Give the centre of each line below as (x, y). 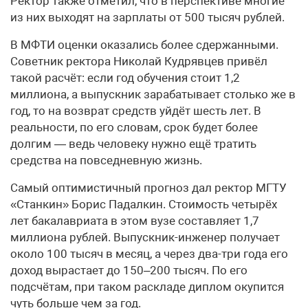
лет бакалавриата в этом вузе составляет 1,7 (135, 220)
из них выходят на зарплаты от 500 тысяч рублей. (147, 17)
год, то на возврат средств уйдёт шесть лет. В (136, 110)
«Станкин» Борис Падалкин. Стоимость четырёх (144, 204)
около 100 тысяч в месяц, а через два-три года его (149, 253)
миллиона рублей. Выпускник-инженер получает (145, 237)
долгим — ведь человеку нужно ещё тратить (133, 143)
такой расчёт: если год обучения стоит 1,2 (125, 77)
